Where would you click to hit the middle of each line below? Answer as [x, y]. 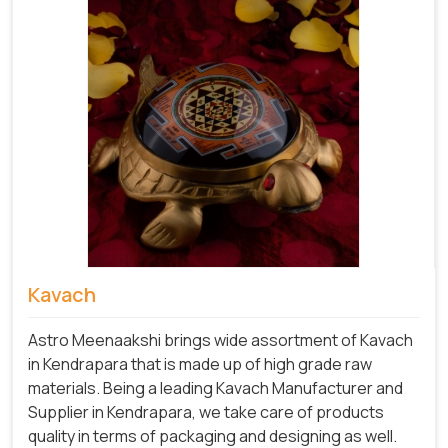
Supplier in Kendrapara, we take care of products [206, 411]
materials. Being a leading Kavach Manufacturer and [215, 387]
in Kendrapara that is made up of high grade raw [200, 363]
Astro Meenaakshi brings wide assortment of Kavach [220, 339]
